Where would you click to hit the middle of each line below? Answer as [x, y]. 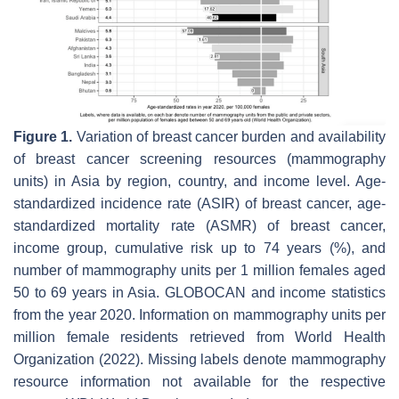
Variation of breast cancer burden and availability [229, 136]
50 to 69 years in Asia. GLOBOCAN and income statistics [199, 292]
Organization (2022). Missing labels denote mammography [199, 359]
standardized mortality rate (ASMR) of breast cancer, [199, 225]
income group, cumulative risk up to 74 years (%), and [199, 248]
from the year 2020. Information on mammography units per [199, 314]
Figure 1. [43, 136]
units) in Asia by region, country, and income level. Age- [199, 181]
